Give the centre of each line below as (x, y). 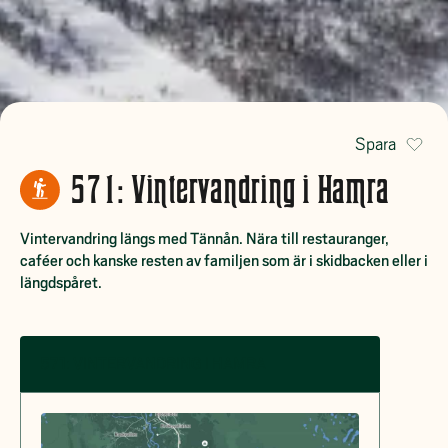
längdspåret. (61, 283)
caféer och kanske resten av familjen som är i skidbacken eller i (224, 261)
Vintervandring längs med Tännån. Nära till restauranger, (204, 239)
